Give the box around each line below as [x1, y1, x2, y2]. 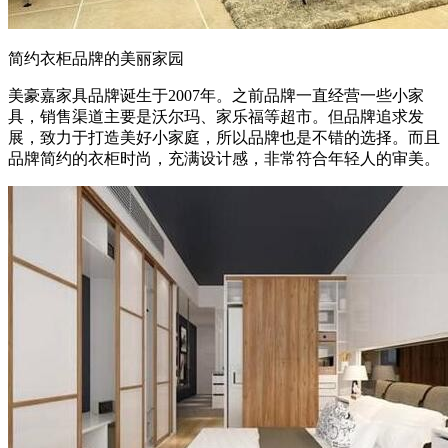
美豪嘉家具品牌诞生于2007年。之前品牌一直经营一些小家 [8, 86, 424, 104]
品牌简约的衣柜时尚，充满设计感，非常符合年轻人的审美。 [8, 149, 440, 167]
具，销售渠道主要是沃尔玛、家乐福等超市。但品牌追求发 [8, 107, 424, 125]
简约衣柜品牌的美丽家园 [8, 49, 184, 67]
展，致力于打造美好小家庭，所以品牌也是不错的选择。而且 [8, 128, 440, 146]
